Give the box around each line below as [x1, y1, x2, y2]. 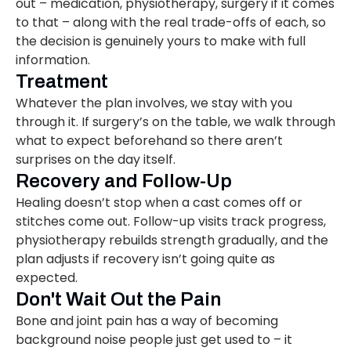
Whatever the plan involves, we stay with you [16, 94, 292, 113]
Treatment [16, 71, 108, 92]
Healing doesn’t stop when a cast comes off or [16, 194, 302, 212]
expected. [16, 269, 78, 288]
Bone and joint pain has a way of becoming [16, 312, 278, 331]
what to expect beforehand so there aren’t [16, 132, 283, 150]
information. [16, 51, 90, 70]
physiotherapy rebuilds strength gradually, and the [16, 231, 328, 250]
